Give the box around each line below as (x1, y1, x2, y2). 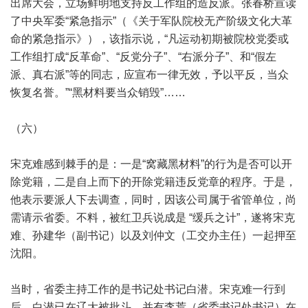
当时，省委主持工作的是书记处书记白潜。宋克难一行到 (10, 283, 285, 295)
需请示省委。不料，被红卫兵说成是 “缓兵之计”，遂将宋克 (10, 212, 295, 223)
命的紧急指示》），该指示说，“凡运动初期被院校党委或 (10, 33, 289, 45)
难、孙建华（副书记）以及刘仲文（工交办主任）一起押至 (10, 230, 296, 241)
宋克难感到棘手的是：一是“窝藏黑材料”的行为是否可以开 (10, 158, 292, 170)
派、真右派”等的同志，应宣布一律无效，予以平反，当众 (10, 69, 289, 80)
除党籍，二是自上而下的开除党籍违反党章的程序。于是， (10, 176, 296, 188)
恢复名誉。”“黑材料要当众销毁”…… (10, 87, 186, 98)
